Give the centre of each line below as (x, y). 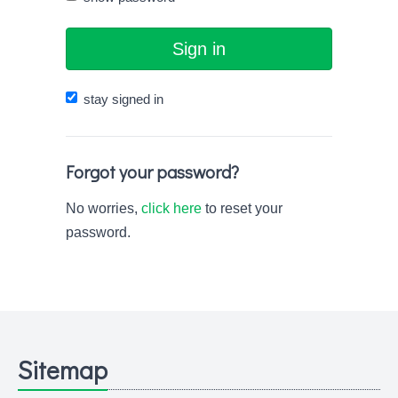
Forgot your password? (152, 171)
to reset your (242, 208)
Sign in (199, 48)
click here (171, 208)
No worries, (103, 208)
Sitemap (63, 369)
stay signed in (123, 99)
